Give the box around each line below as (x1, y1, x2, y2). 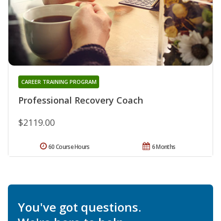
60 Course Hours (48, 143, 90, 151)
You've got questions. (18, 199, 141, 216)
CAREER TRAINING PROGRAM (21, 78, 97, 86)
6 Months (151, 143, 176, 151)
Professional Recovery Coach (18, 94, 143, 107)
